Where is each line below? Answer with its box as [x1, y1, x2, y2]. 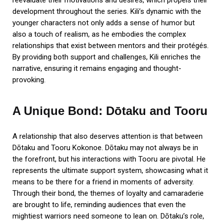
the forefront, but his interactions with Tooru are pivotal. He [12, 154, 206, 164]
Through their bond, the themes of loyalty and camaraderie [12, 188, 204, 198]
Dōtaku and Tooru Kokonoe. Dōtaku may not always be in [12, 143, 198, 152]
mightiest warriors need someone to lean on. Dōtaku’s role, [12, 211, 204, 221]
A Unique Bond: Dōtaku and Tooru [12, 104, 208, 118]
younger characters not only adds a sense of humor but [12, 18, 195, 27]
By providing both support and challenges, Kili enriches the [12, 52, 201, 61]
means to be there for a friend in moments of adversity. [12, 177, 194, 186]
